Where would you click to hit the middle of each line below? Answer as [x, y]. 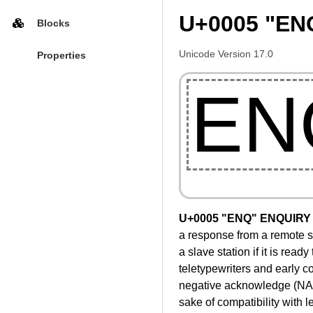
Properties [61, 56]
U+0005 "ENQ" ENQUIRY [245, 218]
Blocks [53, 23]
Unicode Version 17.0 [226, 54]
